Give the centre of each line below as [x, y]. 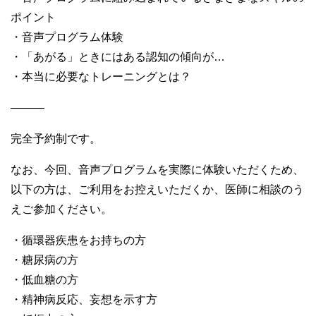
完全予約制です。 [56, 138]
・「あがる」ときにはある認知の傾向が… [118, 56]
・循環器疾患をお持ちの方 [78, 240]
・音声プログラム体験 [67, 37]
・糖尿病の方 [44, 260]
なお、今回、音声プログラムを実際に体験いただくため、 [157, 169]
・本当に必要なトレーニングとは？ [101, 76]
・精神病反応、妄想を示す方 [84, 299]
